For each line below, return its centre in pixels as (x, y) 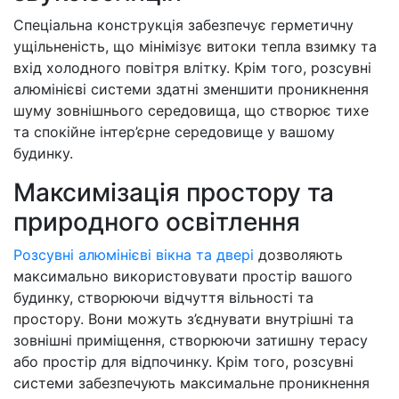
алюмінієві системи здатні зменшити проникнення (191, 89)
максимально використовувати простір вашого (183, 276)
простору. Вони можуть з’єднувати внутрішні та (183, 319)
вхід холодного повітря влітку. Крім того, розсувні (192, 68)
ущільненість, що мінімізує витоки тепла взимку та (195, 46)
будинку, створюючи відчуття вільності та (163, 297)
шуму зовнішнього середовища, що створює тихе (191, 110)
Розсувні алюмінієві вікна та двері (134, 255)
